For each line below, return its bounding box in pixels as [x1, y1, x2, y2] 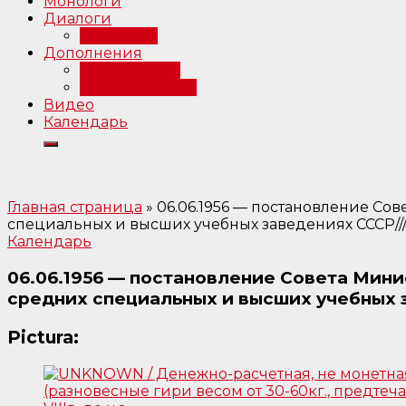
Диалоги [43, 10, 111, 28]
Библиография [80, 79, 197, 97]
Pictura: [7, 326, 79, 349]
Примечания [80, 62, 180, 80]
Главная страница [7, 198, 142, 217]
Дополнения [43, 44, 142, 63]
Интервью [80, 27, 158, 45]
